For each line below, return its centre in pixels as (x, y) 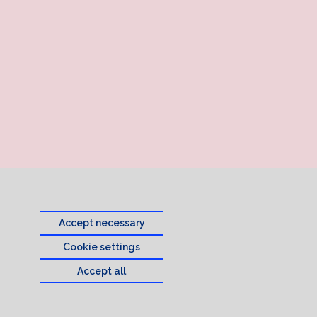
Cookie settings (102, 247)
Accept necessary (102, 223)
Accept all (102, 271)
